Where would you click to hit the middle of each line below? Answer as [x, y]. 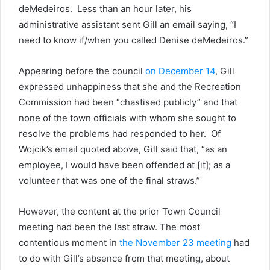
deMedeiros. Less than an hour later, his [105, 9]
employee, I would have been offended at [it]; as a [124, 165]
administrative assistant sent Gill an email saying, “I [127, 24]
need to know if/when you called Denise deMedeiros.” [133, 40]
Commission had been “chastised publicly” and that [128, 102]
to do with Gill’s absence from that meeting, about [124, 258]
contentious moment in [69, 243]
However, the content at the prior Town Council [120, 211]
